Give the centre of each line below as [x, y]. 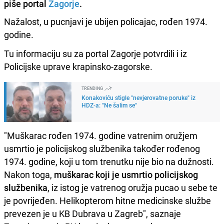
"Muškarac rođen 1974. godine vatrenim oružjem [101, 135]
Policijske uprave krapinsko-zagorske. [78, 66]
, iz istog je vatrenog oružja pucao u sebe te [132, 187]
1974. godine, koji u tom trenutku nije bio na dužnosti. [109, 161]
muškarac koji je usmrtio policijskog [126, 174]
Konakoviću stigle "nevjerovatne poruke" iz [138, 97]
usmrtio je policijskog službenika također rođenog [102, 148]
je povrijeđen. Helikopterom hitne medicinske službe [107, 200]
